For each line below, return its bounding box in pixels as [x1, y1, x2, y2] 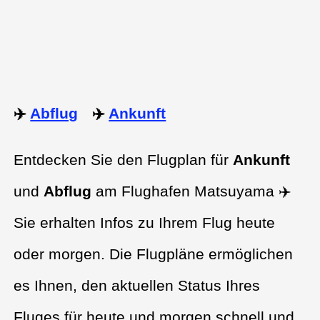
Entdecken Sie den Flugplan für [14, 151, 234, 169]
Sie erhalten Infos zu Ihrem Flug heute [14, 214, 276, 231]
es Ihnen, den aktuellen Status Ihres [14, 277, 261, 294]
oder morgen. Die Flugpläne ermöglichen [14, 246, 294, 263]
